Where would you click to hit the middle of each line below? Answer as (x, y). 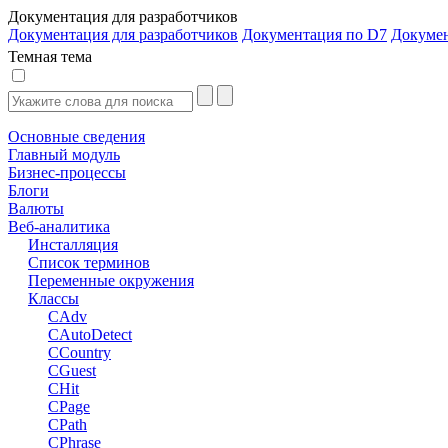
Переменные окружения (111, 280)
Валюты (36, 208)
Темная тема (50, 56)
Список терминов (89, 262)
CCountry (79, 352)
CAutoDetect (90, 334)
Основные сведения (76, 136)
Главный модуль (64, 154)
